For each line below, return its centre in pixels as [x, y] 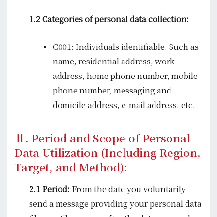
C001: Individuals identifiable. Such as [126, 46]
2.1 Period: [49, 189]
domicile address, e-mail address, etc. [124, 104]
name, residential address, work [114, 61]
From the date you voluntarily [128, 189]
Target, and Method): [71, 167]
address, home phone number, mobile [125, 75]
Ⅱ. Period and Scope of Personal [102, 138]
